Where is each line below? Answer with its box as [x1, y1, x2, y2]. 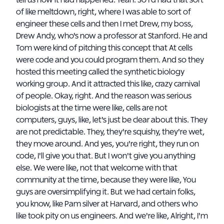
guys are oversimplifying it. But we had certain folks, [16, 188, 195, 196]
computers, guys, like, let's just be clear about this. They [16, 116, 207, 124]
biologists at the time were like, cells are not [16, 104, 167, 112]
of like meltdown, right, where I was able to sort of [16, 8, 191, 16]
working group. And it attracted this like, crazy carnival [16, 80, 200, 88]
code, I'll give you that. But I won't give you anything [16, 152, 195, 160]
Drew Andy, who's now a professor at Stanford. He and [16, 32, 207, 40]
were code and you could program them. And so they [16, 56, 204, 64]
